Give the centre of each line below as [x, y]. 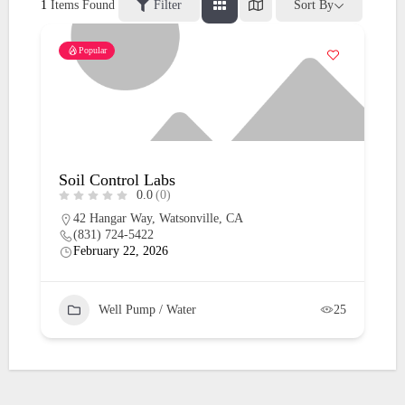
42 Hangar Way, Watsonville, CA [158, 218]
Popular [92, 50]
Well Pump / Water [147, 309]
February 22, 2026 [120, 250]
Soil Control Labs [117, 179]
